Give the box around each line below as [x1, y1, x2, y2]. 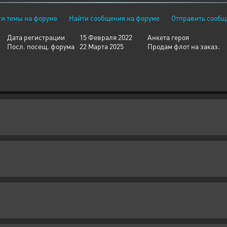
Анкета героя [147, 32, 189, 42]
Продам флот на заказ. [147, 42, 220, 51]
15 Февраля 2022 [80, 32, 132, 42]
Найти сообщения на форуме [69, 13, 160, 22]
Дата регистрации [7, 32, 65, 42]
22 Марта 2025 [80, 42, 124, 51]
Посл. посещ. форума [7, 42, 74, 51]
